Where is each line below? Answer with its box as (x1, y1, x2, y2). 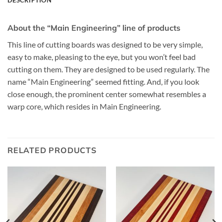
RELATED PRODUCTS (7, 145, 97, 155)
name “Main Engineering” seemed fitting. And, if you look (7, 76, 199, 86)
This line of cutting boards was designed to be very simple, (7, 39, 203, 49)
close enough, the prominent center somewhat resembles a (7, 89, 206, 99)
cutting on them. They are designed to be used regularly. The (7, 64, 210, 74)
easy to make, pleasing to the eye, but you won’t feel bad (7, 52, 196, 61)
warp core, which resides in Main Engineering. (7, 101, 161, 111)
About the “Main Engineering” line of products (7, 22, 180, 33)
